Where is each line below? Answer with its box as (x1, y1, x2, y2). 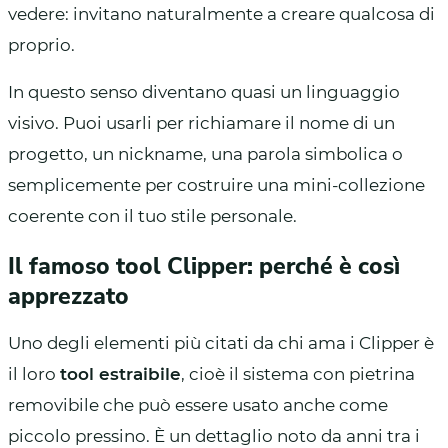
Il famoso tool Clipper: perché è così (8, 250, 400, 282)
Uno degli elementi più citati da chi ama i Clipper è (8, 332, 434, 353)
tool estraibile (60, 363, 181, 384)
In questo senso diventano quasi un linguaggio (8, 81, 400, 102)
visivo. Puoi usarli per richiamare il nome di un (8, 112, 395, 133)
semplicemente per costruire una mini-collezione (8, 174, 425, 195)
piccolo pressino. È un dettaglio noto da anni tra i (8, 425, 420, 446)
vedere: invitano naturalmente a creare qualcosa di (8, 3, 435, 24)
